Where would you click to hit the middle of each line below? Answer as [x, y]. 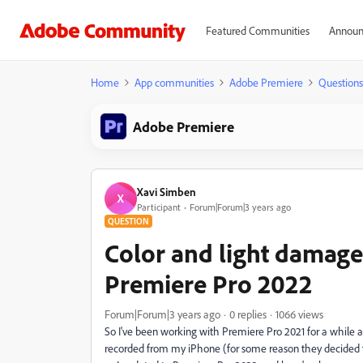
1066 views [299, 314]
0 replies [248, 314]
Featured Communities [257, 30]
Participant [159, 207]
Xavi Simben [167, 191]
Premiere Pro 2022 [208, 284]
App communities [174, 82]
